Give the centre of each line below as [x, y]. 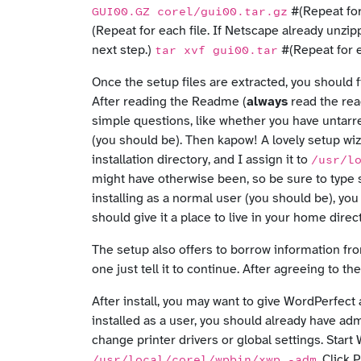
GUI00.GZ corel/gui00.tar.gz [190, 12]
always [267, 102]
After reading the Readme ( [169, 102]
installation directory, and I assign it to [201, 160]
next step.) [123, 50]
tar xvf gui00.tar [216, 51]
